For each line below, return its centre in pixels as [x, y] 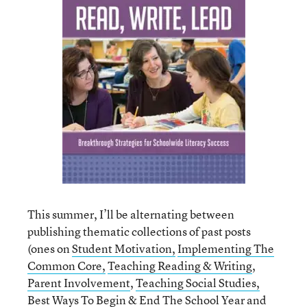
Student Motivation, [124, 248]
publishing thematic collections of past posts [139, 231]
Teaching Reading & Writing [180, 266]
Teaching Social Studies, [198, 283]
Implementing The [226, 248]
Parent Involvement [79, 283]
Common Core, [66, 266]
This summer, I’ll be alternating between [131, 214]
